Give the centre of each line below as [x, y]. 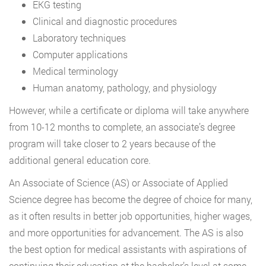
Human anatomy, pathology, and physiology [125, 88]
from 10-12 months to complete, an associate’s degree [122, 127]
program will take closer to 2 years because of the [112, 144]
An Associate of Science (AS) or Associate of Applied [118, 183]
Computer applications [80, 55]
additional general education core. [80, 160]
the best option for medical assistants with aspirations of [128, 249]
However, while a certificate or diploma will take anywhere [129, 110]
